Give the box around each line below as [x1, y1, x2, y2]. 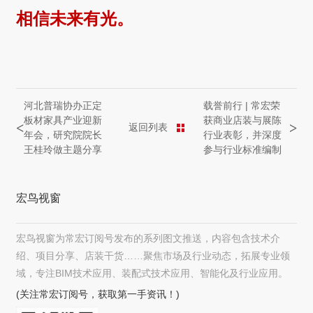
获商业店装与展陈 [203, 114, 282, 126]
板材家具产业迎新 [24, 114, 103, 126]
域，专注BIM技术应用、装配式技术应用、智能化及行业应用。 [16, 268, 289, 279]
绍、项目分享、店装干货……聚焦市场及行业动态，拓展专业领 [16, 250, 291, 262]
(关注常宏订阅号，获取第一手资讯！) [16, 288, 180, 300]
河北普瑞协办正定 [24, 99, 103, 111]
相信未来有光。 [16, 8, 134, 28]
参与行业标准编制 [203, 143, 282, 155]
